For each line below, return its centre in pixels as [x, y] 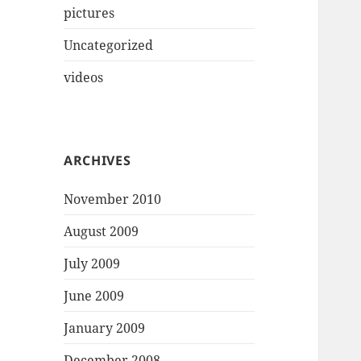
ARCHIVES [98, 160]
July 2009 [92, 263]
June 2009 [94, 295]
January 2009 [105, 328]
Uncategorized [109, 45]
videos [84, 77]
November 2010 [113, 199]
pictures [89, 12]
